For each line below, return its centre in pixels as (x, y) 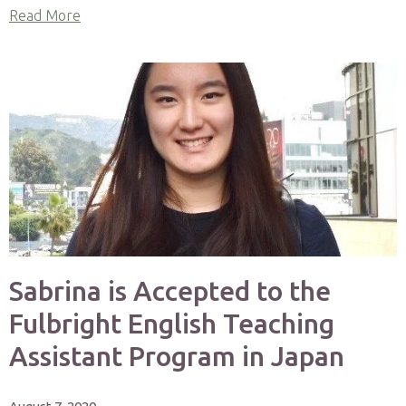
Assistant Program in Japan (177, 356)
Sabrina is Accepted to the (170, 291)
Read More (45, 15)
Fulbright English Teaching (172, 324)
